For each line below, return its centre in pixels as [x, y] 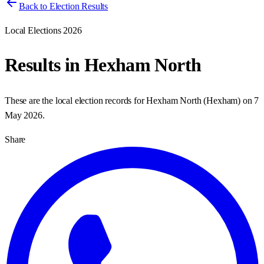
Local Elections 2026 [43, 30]
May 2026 [24, 115]
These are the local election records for [76, 100]
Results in [44, 65]
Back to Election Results [64, 6]
